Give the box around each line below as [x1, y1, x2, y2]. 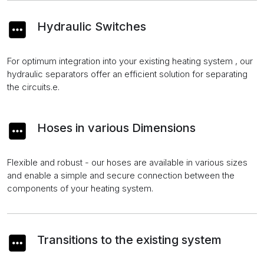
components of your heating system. [7, 182, 153, 194]
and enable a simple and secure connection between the [7, 169, 235, 181]
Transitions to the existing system [37, 232, 222, 247]
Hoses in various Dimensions [37, 120, 196, 135]
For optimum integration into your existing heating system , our [7, 55, 253, 67]
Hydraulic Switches [37, 19, 146, 34]
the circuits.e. [7, 81, 60, 93]
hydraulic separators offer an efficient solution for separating [7, 68, 247, 80]
